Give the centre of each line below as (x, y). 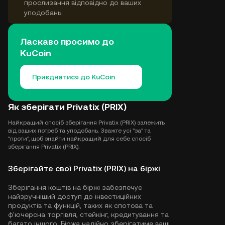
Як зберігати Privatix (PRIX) (67, 107)
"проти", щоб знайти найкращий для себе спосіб (79, 139)
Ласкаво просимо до (67, 41)
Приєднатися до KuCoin (74, 77)
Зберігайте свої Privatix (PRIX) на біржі (84, 168)
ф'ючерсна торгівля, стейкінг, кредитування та (88, 214)
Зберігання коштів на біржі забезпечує (75, 187)
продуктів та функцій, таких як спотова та (80, 205)
